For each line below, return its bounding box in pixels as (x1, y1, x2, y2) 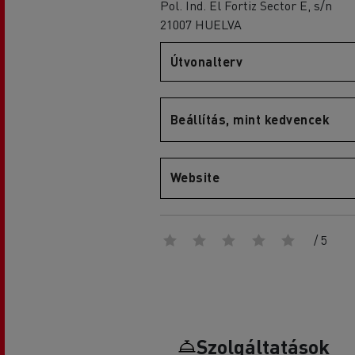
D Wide (89, 107, 128, 124)
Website (170, 169, 220, 185)
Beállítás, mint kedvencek (170, 111, 330, 128)
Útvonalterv (170, 53, 243, 70)
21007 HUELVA (159, 16, 242, 32)
